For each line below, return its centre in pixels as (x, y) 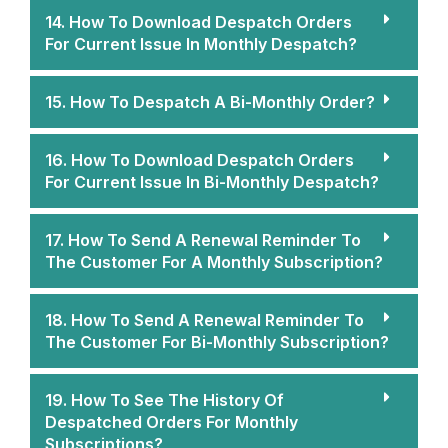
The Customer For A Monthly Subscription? (214, 261)
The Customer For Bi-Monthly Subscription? (217, 341)
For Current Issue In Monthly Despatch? (201, 43)
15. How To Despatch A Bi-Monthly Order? (210, 101)
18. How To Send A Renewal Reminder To (204, 319)
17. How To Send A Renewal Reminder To (203, 239)
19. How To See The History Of (164, 399)
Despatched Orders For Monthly (171, 421)
